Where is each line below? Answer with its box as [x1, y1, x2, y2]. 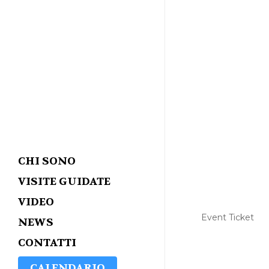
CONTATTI [18, 236, 76, 250]
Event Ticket [201, 212, 254, 223]
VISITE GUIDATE [18, 175, 110, 189]
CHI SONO [18, 154, 76, 168]
